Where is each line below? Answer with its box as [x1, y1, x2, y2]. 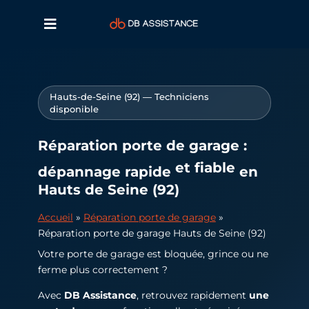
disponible [49, 103, 99, 114]
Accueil [37, 210, 73, 223]
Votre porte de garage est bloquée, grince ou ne [37, 247, 268, 260]
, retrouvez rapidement [136, 289, 249, 302]
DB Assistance [63, 289, 137, 302]
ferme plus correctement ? [37, 263, 168, 276]
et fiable [175, 159, 235, 176]
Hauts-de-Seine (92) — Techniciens [49, 90, 209, 102]
